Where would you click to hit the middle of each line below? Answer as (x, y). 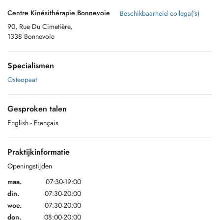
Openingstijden (30, 166)
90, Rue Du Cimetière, (40, 27)
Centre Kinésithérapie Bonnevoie (59, 13)
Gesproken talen (37, 109)
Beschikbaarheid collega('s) (160, 13)
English (18, 123)
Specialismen (31, 66)
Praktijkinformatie (39, 152)
